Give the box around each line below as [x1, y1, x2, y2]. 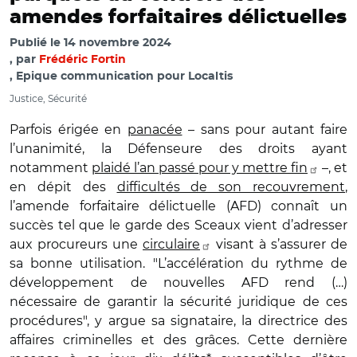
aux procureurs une [10, 237, 143, 252]
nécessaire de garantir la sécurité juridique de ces [10, 294, 347, 309]
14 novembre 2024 [64, 37, 171, 49]
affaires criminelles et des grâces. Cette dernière [10, 332, 347, 347]
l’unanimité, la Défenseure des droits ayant [10, 141, 347, 156]
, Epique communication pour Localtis [10, 71, 233, 82]
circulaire [143, 237, 200, 252]
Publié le [10, 37, 64, 49]
